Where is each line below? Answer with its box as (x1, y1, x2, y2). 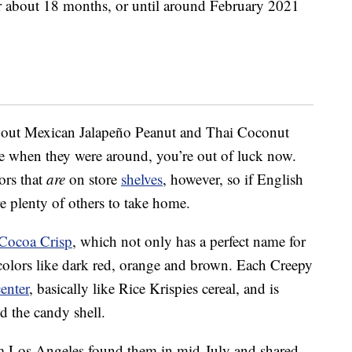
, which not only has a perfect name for (72, 231, 306, 251)
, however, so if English (163, 169, 303, 189)
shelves (121, 169, 163, 189)
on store (65, 169, 121, 189)
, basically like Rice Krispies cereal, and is (29, 278, 279, 299)
